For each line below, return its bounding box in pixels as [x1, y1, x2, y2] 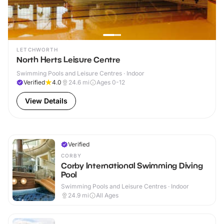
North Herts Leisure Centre [16, 54, 120, 65]
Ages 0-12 [96, 78, 125, 86]
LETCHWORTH [16, 46, 58, 53]
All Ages [96, 191, 118, 199]
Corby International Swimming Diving [61, 160, 203, 171]
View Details [25, 96, 67, 105]
